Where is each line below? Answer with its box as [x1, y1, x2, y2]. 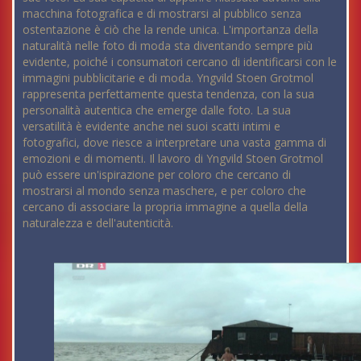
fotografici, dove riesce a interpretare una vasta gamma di [23, 134, 326, 150]
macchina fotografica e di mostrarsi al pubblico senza [23, 5, 301, 21]
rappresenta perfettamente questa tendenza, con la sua [23, 85, 314, 102]
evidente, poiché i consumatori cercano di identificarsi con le [23, 53, 337, 69]
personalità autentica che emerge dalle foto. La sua [23, 102, 291, 118]
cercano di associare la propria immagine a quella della [23, 198, 308, 214]
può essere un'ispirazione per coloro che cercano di [23, 166, 291, 182]
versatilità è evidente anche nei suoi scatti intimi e [23, 118, 280, 134]
